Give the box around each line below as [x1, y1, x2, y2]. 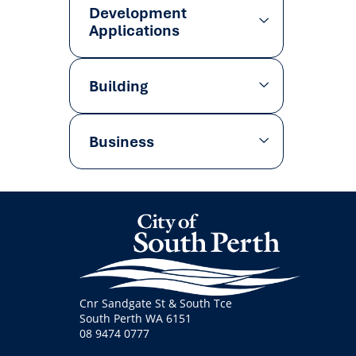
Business [89, 131, 154, 152]
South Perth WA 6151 [79, 311, 192, 327]
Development [89, 2, 187, 23]
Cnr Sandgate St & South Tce [79, 296, 232, 311]
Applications [89, 20, 180, 41]
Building [89, 75, 148, 96]
